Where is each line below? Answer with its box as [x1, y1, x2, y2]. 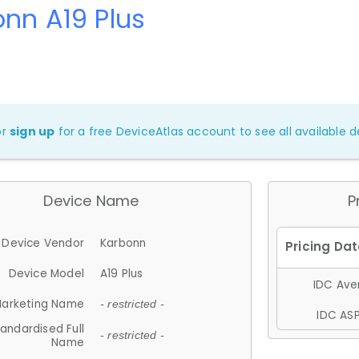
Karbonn [100, 235, 147, 251]
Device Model [8, 265, 84, 281]
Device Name [43, 190, 139, 211]
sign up [10, 123, 55, 139]
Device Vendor [2, 235, 84, 251]
